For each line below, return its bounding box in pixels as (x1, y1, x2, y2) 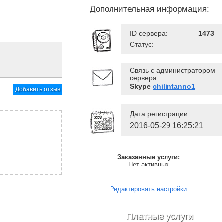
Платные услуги (126, 211, 193, 221)
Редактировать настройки (110, 185, 187, 193)
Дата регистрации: (130, 110, 190, 118)
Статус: (130, 40, 154, 48)
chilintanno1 (153, 82, 195, 90)
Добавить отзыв (15, 86, 60, 93)
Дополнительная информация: (90, 4, 209, 14)
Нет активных (128, 161, 169, 168)
